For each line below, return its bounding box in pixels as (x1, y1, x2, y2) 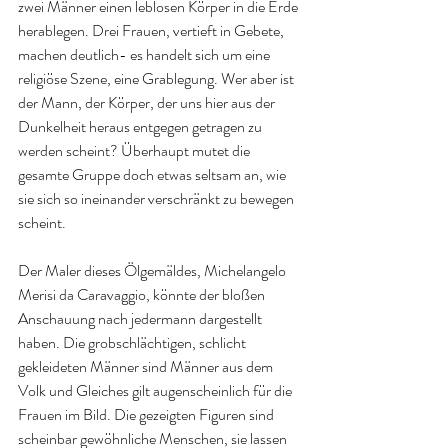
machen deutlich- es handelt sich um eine (18, 43, 273, 66)
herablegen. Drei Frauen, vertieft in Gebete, (18, 19, 287, 42)
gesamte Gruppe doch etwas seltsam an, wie (18, 163, 289, 186)
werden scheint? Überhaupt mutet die (18, 139, 253, 162)
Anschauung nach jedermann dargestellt (18, 307, 265, 330)
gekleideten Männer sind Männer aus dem (18, 355, 276, 378)
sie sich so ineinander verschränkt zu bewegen (18, 187, 297, 210)
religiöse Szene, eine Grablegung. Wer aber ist (18, 67, 297, 90)
